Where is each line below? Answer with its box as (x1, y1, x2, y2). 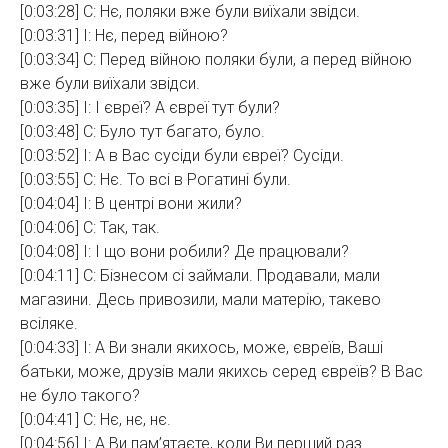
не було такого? (20, 386, 140, 405)
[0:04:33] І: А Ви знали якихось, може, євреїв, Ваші (20, 338, 383, 357)
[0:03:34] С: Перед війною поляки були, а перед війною (20, 50, 412, 69)
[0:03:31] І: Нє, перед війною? (20, 26, 228, 45)
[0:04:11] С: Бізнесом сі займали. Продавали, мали (20, 266, 380, 285)
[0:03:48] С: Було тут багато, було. (20, 122, 265, 141)
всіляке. (20, 314, 78, 333)
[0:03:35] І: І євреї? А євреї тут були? (20, 98, 280, 117)
